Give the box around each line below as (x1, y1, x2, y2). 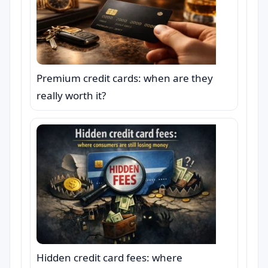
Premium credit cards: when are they (36, 71, 213, 85)
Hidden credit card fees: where (36, 251, 182, 264)
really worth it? (36, 89, 106, 102)
